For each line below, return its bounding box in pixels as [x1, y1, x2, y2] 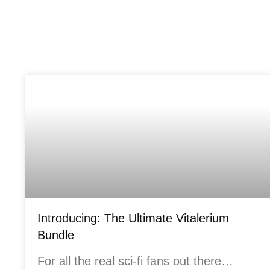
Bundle [37, 228, 74, 242]
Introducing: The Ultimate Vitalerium [37, 212, 229, 225]
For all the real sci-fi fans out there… [37, 254, 233, 268]
